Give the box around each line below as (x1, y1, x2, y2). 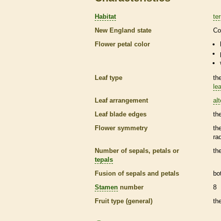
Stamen (95, 183, 118, 191)
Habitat (95, 12, 116, 20)
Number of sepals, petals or (95, 147, 179, 154)
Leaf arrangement (95, 96, 148, 104)
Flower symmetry (95, 124, 147, 132)
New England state (95, 26, 151, 34)
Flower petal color (95, 40, 150, 48)
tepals (95, 155, 113, 163)
